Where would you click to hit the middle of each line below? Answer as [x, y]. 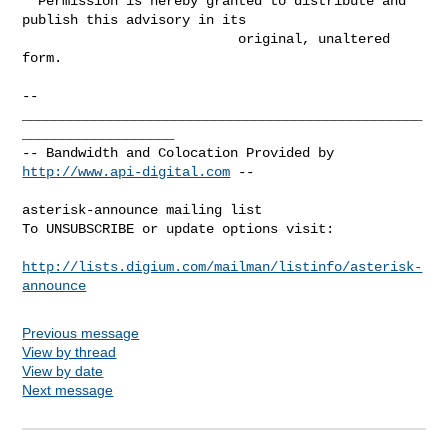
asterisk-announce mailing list [142, 209]
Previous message [81, 332]
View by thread [69, 351]
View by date [63, 370]
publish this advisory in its [134, 19]
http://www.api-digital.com [126, 171]
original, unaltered [130, 38]
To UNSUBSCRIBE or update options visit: [178, 228]
